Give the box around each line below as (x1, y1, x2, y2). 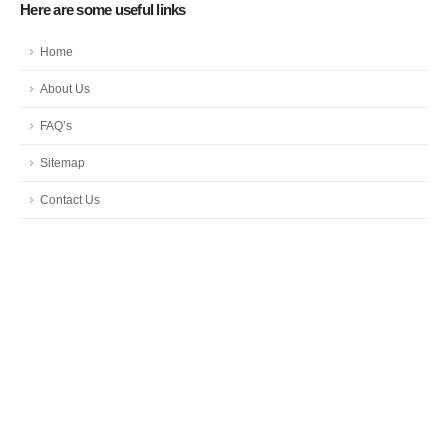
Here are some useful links (20, 2, 186, 18)
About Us (40, 82, 90, 95)
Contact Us (40, 193, 100, 206)
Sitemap (40, 156, 85, 169)
